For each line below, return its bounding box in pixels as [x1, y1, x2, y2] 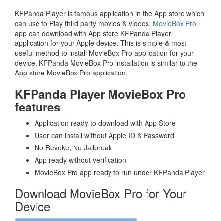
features [15, 98, 60, 115]
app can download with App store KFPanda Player [15, 28, 171, 38]
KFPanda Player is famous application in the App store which [15, 8, 204, 18]
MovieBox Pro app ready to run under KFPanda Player [35, 167, 205, 177]
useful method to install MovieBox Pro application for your [15, 47, 194, 58]
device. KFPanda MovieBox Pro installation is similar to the [15, 57, 197, 68]
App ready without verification [35, 154, 126, 165]
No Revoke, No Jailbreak [35, 142, 112, 152]
